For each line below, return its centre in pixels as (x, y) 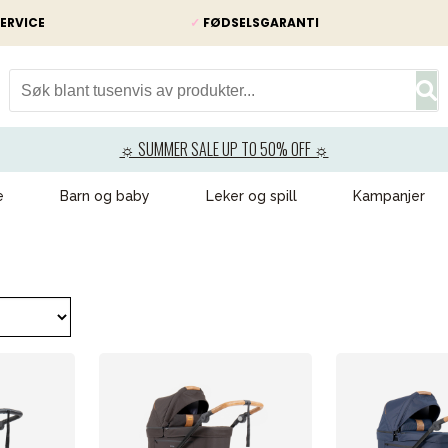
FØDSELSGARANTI (259, 22)
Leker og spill (251, 196)
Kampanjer (389, 196)
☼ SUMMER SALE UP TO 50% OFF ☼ (224, 149)
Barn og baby (105, 196)
